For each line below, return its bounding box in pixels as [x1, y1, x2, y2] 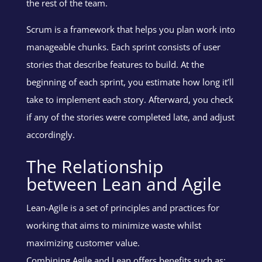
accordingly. [26, 128, 75, 140]
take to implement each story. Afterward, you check [26, 93, 233, 105]
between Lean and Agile [26, 171, 222, 196]
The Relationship [26, 154, 163, 178]
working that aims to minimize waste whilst [26, 219, 201, 231]
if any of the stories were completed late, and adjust [26, 111, 235, 123]
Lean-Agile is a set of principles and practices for [26, 201, 219, 213]
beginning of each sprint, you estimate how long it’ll [26, 75, 234, 88]
